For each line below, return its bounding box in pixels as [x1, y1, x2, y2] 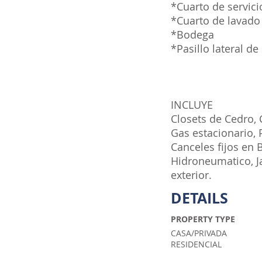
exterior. [171, 168, 212, 182]
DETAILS [171, 188, 228, 208]
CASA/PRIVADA [171, 227, 227, 239]
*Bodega [171, 27, 214, 42]
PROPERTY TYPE [171, 213, 235, 225]
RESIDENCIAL [171, 239, 222, 250]
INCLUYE [171, 98, 213, 112]
